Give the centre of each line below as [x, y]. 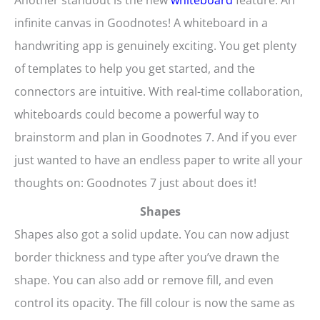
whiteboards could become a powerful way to [137, 115]
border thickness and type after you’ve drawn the [147, 257]
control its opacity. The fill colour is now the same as [155, 303]
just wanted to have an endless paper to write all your [159, 160]
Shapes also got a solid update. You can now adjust [152, 235]
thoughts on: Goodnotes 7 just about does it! [135, 183]
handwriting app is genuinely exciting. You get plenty [155, 46]
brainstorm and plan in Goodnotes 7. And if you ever [156, 137]
